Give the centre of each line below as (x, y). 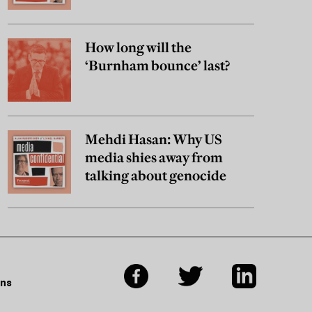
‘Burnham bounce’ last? (157, 66)
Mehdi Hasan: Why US (153, 140)
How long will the (138, 48)
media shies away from (154, 158)
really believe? (128, 10)
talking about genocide (155, 176)
